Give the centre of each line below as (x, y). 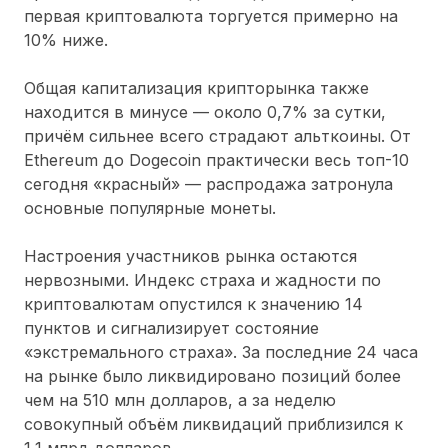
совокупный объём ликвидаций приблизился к (213, 423)
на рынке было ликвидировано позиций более (212, 375)
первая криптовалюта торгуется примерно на (211, 15)
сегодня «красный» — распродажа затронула (208, 183)
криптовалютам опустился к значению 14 (193, 303)
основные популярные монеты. (150, 207)
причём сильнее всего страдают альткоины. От (217, 135)
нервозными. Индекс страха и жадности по (202, 279)
